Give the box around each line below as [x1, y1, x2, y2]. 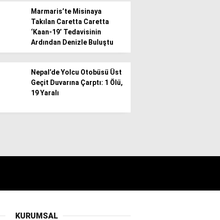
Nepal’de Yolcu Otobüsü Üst [31, 68, 122, 76]
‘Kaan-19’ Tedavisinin [31, 28, 101, 36]
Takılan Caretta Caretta [31, 18, 109, 26]
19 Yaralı [31, 89, 59, 97]
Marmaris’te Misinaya [31, 7, 102, 15]
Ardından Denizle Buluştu [31, 38, 113, 46]
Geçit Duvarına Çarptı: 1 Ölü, [31, 79, 123, 86]
